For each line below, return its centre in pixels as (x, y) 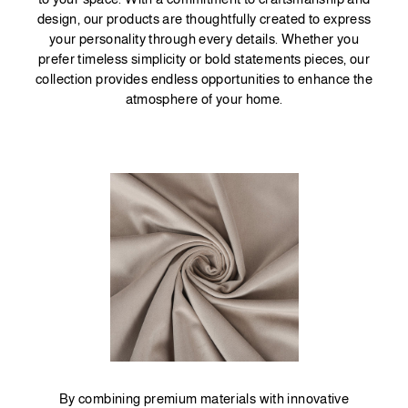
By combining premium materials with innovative (204, 398)
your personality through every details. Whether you (204, 38)
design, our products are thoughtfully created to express (204, 18)
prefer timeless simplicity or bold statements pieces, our (204, 58)
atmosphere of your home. (204, 98)
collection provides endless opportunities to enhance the (204, 78)
